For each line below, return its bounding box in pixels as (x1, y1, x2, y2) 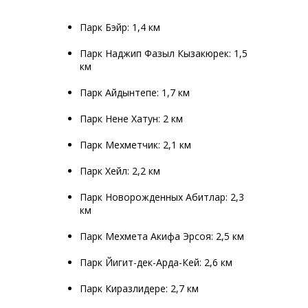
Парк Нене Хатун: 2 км (80, 112, 183, 125)
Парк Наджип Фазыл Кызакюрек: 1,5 (80, 47, 247, 60)
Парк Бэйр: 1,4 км (80, 21, 160, 34)
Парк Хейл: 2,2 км (80, 164, 160, 177)
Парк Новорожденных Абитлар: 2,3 (80, 190, 244, 203)
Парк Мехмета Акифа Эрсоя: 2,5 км (80, 230, 244, 243)
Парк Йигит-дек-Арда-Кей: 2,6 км (80, 256, 232, 269)
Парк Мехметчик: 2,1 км (80, 138, 191, 151)
